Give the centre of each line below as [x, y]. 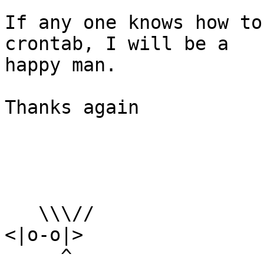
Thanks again [72, 108]
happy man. [61, 65]
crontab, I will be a [117, 44]
